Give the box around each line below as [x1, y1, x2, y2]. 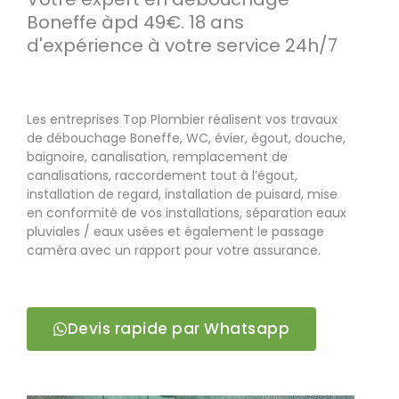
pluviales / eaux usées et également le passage [27, 223, 324, 241]
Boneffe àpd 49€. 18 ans [27, 10, 244, 36]
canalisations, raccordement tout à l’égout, [27, 167, 297, 185]
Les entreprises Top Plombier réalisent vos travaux [27, 110, 338, 129]
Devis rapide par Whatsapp [67, 317, 289, 339]
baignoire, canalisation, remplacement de [27, 148, 288, 167]
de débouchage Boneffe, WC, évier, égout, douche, [27, 129, 346, 148]
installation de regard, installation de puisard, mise [27, 185, 338, 204]
